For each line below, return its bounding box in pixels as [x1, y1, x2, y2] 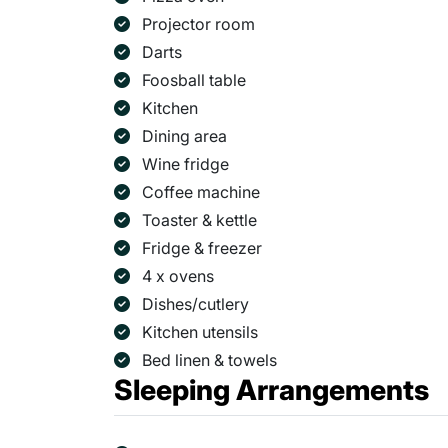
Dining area [142, 126, 227, 147]
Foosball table [142, 70, 246, 91]
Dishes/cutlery [142, 294, 249, 315]
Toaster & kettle [142, 210, 257, 231]
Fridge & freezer [142, 238, 262, 259]
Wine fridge [142, 154, 229, 175]
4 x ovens [142, 266, 214, 287]
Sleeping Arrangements [114, 373, 429, 408]
